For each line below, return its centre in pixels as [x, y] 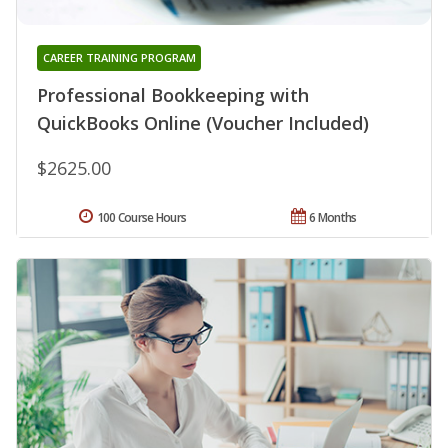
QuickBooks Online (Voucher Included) [203, 123]
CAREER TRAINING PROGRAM [119, 58]
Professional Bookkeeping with [173, 95]
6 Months [333, 218]
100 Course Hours [141, 218]
